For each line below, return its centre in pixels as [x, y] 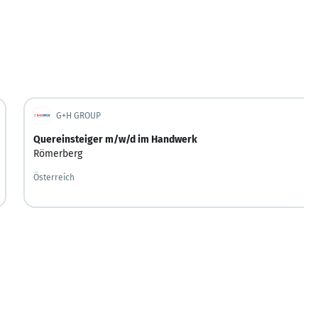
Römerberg [57, 153]
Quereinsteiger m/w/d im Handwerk [115, 139]
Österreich [54, 177]
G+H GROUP [78, 115]
